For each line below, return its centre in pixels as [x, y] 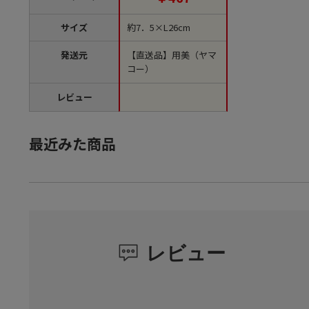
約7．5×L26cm [159, 28]
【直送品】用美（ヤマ [172, 55]
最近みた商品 [72, 144]
